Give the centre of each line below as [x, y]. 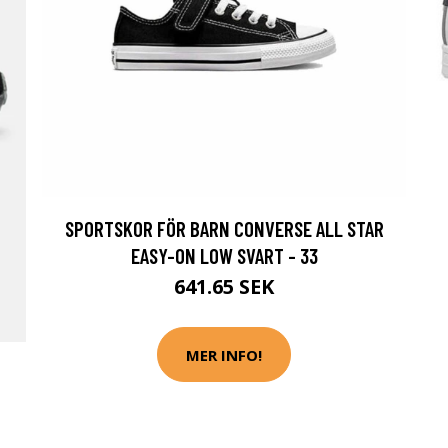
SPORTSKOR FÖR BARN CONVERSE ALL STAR [224, 228]
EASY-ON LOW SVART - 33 [224, 255]
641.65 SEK [224, 286]
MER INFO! [224, 354]
